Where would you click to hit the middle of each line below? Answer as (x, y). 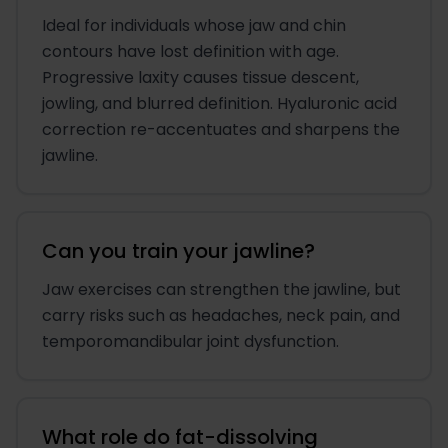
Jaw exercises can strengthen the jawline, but (221, 290)
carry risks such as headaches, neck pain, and (221, 316)
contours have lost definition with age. (190, 52)
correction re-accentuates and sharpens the (221, 130)
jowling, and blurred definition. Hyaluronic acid (219, 104)
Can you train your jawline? (178, 251)
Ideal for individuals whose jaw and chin (194, 26)
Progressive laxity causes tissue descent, (200, 78)
